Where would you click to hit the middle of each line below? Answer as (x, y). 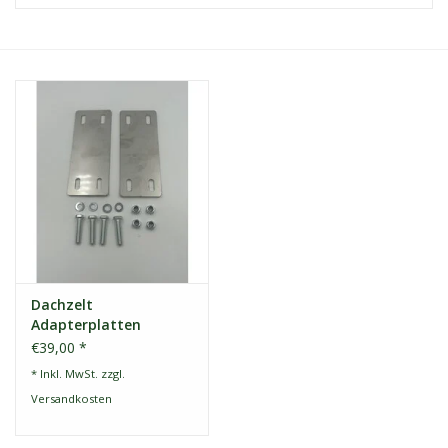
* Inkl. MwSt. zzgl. (78, 374)
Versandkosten (71, 399)
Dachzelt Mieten (68, 97)
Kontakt (40, 41)
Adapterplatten (86, 325)
